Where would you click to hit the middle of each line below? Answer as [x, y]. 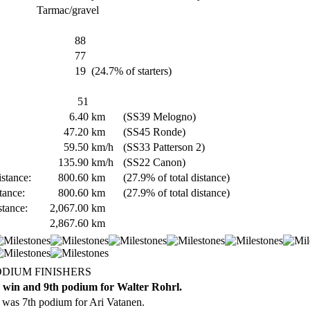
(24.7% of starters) [133, 71]
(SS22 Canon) [154, 162]
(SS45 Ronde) [154, 132]
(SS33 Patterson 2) [164, 147]
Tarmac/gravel [68, 10]
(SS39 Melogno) [159, 117]
